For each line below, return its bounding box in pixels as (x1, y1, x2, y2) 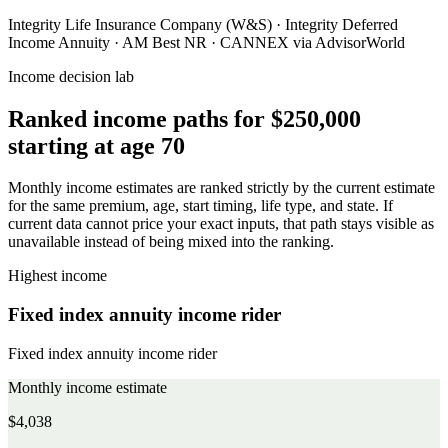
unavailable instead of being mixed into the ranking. (8, 233, 334, 251)
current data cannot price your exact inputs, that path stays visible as (8, 215, 434, 233)
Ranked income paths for (8, 105, 271, 132)
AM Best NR (122, 33, 207, 51)
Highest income (8, 267, 107, 285)
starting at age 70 (8, 132, 185, 159)
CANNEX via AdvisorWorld (220, 33, 405, 51)
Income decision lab (8, 67, 134, 85)
